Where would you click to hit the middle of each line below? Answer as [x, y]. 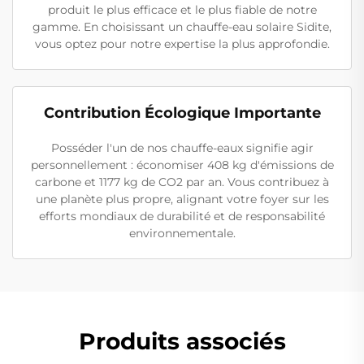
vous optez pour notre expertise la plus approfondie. [182, 43]
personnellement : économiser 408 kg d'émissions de [182, 165]
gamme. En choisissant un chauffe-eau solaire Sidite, [182, 26]
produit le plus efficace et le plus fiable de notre [182, 9]
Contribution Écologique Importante [182, 113]
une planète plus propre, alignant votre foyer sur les [182, 199]
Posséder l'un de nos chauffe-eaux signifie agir [182, 147]
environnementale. [182, 233]
